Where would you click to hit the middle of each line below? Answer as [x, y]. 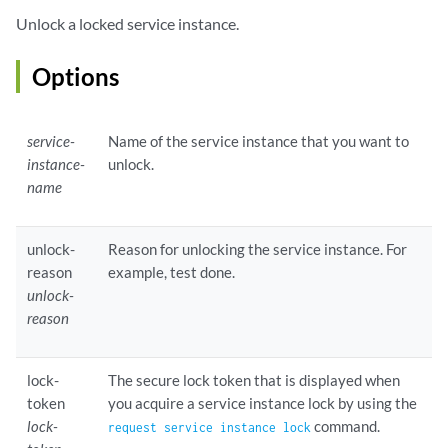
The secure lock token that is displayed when [254, 380]
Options [75, 77]
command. [346, 426]
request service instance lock [210, 427]
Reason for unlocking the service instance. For [258, 249]
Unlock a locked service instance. [127, 24]
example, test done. [172, 272]
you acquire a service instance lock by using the [263, 403]
